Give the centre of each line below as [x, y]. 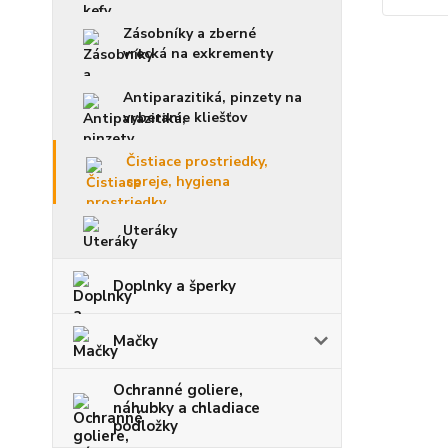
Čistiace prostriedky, [197, 161]
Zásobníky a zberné [189, 33]
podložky [145, 426]
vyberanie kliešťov [185, 117]
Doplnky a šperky [174, 286]
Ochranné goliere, [178, 390]
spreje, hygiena [178, 181]
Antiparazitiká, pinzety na [212, 97]
